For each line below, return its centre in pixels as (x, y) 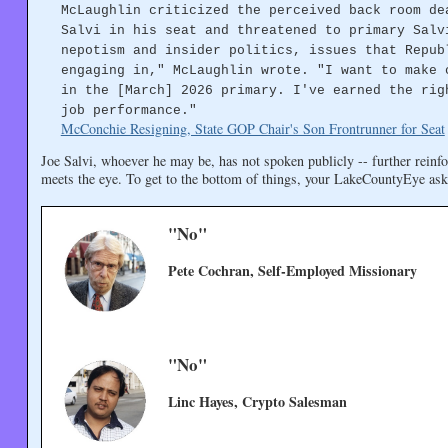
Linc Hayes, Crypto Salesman (258, 401)
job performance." (128, 111)
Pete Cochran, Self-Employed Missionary (293, 271)
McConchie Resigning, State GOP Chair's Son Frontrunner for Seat (252, 129)
